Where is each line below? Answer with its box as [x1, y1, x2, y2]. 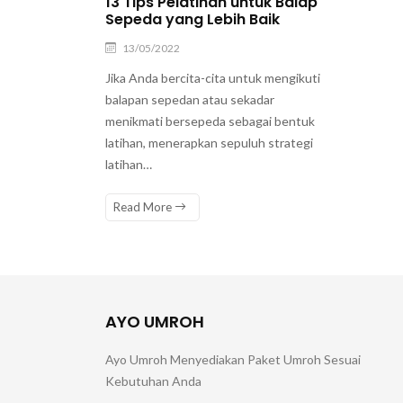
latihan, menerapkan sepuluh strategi [105, 134, 313, 150]
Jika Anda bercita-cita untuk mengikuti [105, 69, 320, 85]
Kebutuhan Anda [105, 372, 201, 389]
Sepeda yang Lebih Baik [105, 8, 280, 30]
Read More [113, 199, 175, 214]
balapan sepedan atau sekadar [105, 91, 274, 107]
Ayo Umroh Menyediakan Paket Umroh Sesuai [105, 351, 361, 367]
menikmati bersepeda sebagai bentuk [105, 112, 315, 129]
